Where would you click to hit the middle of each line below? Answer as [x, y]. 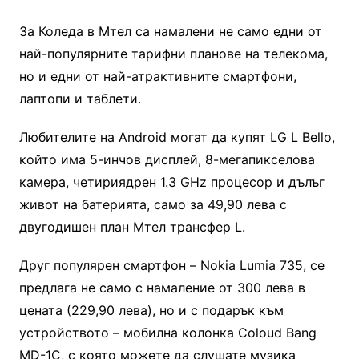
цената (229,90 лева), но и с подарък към [151, 310]
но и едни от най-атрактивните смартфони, [157, 76]
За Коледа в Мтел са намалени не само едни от [170, 31]
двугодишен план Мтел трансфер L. [132, 227]
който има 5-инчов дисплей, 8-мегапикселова [167, 159]
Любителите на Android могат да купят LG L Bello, [177, 137]
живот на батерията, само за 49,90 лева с [153, 204]
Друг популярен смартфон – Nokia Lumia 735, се [171, 265]
